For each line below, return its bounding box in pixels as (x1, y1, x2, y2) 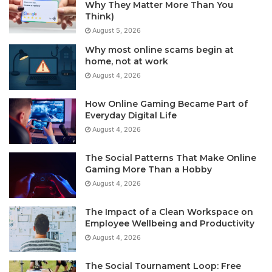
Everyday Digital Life (85, 109, 177, 121)
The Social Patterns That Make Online (85, 152, 256, 163)
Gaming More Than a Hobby (85, 163, 212, 175)
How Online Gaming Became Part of (85, 98, 248, 109)
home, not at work (85, 55, 168, 67)
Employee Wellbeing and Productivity (85, 217, 254, 229)
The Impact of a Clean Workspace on (85, 206, 253, 217)
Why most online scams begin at (85, 44, 234, 55)
